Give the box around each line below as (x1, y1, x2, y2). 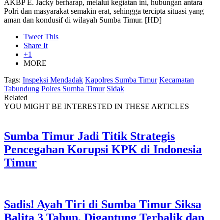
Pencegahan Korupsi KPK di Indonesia (4, 142, 202, 156)
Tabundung (4, 84, 39, 93)
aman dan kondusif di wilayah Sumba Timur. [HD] (4, 16, 162, 24)
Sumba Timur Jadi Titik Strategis (4, 129, 175, 142)
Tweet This (24, 32, 58, 41)
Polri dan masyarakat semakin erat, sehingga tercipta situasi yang (4, 7, 204, 15)
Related (4, 93, 27, 102)
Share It (24, 41, 48, 50)
